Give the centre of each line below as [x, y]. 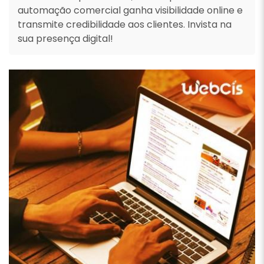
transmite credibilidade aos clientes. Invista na [125, 24]
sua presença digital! [65, 39]
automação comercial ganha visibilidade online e [130, 10]
